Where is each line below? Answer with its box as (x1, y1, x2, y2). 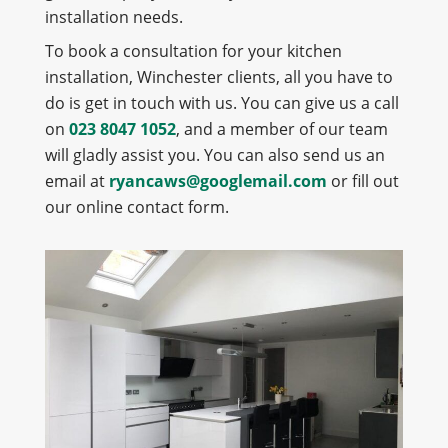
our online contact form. (44, 195, 233, 218)
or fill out (326, 169, 399, 192)
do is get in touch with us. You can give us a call (44, 91, 399, 114)
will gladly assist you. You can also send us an (44, 143, 385, 166)
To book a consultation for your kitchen (44, 39, 342, 62)
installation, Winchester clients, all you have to (44, 65, 393, 88)
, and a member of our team (175, 117, 388, 140)
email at (44, 169, 109, 192)
